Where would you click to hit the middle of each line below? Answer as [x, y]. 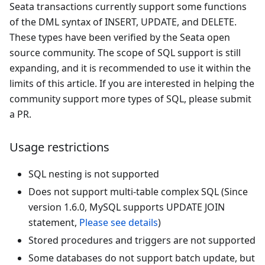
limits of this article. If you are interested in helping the [132, 83]
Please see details [119, 222]
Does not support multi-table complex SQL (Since [138, 191]
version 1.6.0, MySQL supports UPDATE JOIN [127, 207]
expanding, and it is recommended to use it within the [130, 68]
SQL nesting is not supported [94, 174]
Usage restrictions [59, 147]
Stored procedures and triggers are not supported [142, 240]
